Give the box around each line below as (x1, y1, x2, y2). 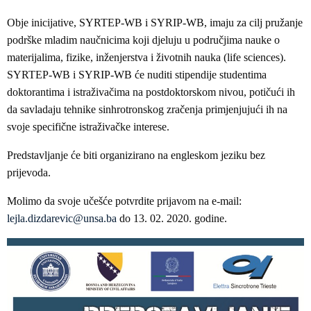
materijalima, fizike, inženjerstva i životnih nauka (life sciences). (7, 51, 286, 64)
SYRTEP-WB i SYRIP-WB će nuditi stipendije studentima (7, 69, 267, 81)
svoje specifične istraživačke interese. (7, 121, 169, 133)
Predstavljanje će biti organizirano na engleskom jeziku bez (7, 149, 265, 162)
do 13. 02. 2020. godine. (117, 212, 227, 225)
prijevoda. (7, 167, 53, 179)
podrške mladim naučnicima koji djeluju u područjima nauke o (7, 34, 280, 47)
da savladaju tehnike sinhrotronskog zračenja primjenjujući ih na (7, 103, 287, 116)
